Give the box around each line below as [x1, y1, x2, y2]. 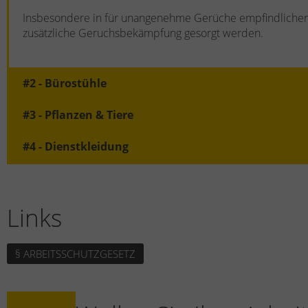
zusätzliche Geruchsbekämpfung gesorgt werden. [23, 25, 266, 41]
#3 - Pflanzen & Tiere [23, 107, 133, 122]
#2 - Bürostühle [23, 75, 107, 91]
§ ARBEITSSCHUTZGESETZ [15, 246, 135, 261]
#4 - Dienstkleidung [23, 138, 129, 154]
